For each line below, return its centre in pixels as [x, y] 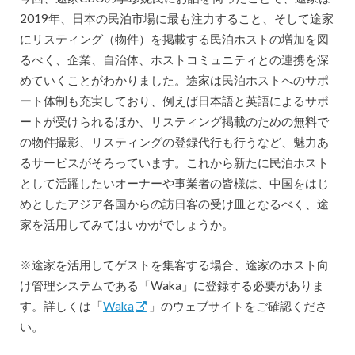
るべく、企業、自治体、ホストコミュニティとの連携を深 [174, 60]
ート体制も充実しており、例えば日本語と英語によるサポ [174, 101]
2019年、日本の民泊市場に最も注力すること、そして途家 [176, 19]
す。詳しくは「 [61, 305]
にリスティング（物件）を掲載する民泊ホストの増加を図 [174, 39]
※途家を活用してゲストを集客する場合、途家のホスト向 [174, 264]
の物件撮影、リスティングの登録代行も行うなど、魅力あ [174, 142]
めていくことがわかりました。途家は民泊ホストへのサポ [174, 80]
